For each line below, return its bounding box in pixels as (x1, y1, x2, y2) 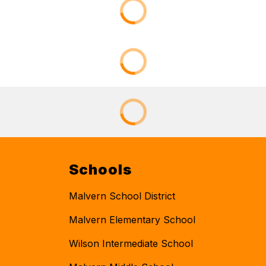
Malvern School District (69, 189, 175, 202)
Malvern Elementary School (69, 213, 195, 226)
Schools (69, 160, 132, 178)
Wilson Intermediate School (69, 237, 193, 249)
